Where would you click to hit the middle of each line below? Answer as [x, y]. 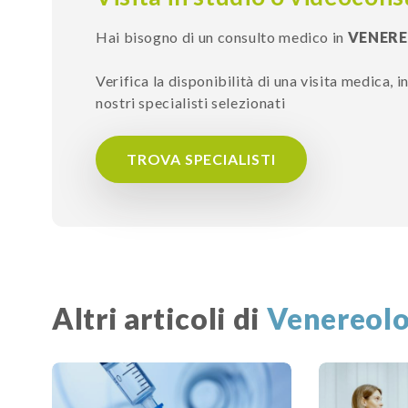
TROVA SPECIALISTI [201, 159]
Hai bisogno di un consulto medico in [222, 37]
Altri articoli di [159, 319]
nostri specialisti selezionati [191, 103]
